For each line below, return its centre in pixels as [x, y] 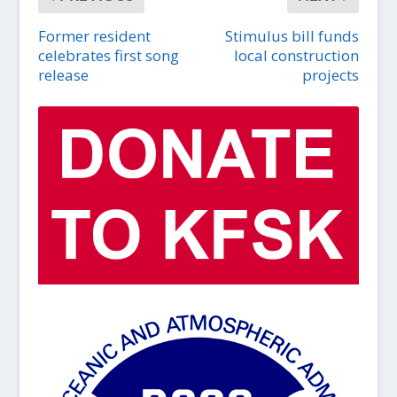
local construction [297, 56]
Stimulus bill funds [292, 36]
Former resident [94, 36]
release [63, 75]
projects [331, 75]
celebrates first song [108, 56]
